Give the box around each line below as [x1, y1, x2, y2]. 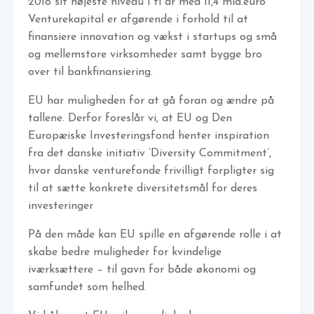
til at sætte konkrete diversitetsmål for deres [28, 183, 257, 195]
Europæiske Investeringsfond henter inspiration [28, 130, 269, 142]
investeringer [28, 200, 93, 212]
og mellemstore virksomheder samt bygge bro [28, 49, 262, 61]
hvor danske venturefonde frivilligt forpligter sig [28, 165, 274, 177]
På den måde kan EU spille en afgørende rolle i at [28, 229, 282, 241]
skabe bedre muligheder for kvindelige [28, 247, 221, 259]
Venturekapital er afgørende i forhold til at [28, 14, 248, 26]
